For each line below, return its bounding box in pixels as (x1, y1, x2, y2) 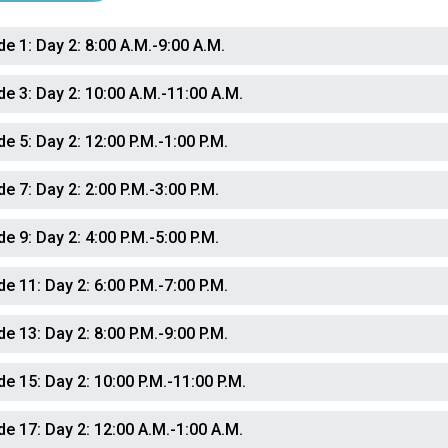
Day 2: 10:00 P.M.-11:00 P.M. (41, 372, 247, 391)
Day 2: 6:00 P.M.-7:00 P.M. (41, 276, 229, 295)
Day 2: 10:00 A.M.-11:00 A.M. (32, 84, 244, 103)
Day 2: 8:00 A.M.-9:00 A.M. (32, 36, 226, 55)
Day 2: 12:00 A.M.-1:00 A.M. (41, 420, 244, 439)
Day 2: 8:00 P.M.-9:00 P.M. (41, 324, 229, 343)
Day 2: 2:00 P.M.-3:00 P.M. (32, 180, 220, 199)
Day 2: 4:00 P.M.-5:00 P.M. (32, 228, 220, 247)
